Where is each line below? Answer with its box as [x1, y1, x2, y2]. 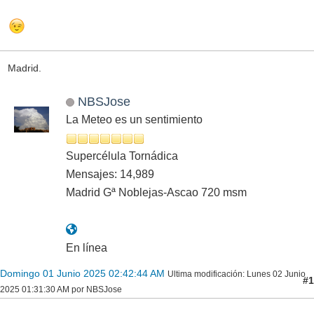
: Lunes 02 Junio [243, 268, 306, 279]
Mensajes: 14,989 [66, 168, 154, 180]
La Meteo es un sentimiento [66, 113, 203, 125]
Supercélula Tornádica [66, 149, 178, 162]
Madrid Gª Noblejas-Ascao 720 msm [66, 186, 247, 198]
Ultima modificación [168, 268, 243, 279]
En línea [66, 241, 107, 254]
